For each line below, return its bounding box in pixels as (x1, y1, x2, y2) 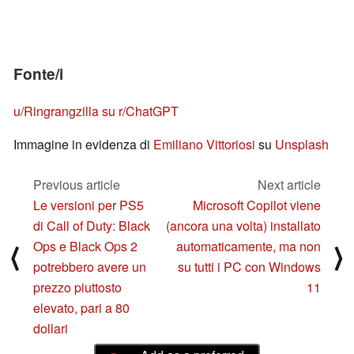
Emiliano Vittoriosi (153, 135, 255, 154)
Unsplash (275, 135, 329, 154)
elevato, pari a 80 (33, 298, 130, 317)
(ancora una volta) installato (166, 216, 321, 235)
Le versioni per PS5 (33, 195, 144, 214)
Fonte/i (13, 62, 63, 85)
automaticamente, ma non (176, 236, 321, 255)
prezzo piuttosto (33, 277, 122, 296)
